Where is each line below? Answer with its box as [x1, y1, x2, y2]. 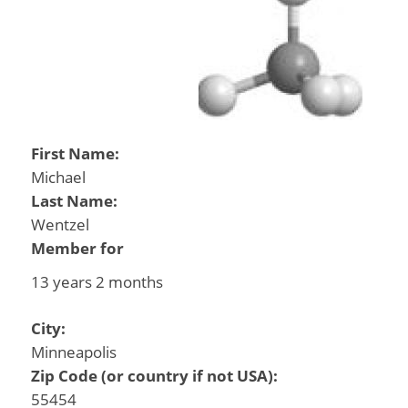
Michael [30, 167, 86, 188]
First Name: [30, 143, 123, 164]
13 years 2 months [30, 270, 163, 292]
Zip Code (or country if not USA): [30, 364, 281, 386]
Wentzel [30, 214, 89, 235]
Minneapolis [30, 341, 117, 362]
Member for [30, 238, 124, 259]
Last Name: [30, 190, 121, 211]
